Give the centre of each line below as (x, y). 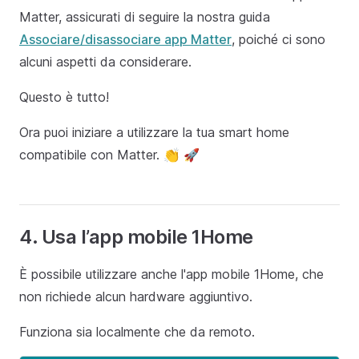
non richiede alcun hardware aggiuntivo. (136, 296)
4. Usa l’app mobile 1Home (136, 236)
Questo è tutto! (64, 97)
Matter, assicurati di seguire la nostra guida (145, 16)
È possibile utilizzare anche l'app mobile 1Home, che (171, 274)
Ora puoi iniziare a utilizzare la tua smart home (154, 132)
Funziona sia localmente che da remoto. (137, 331)
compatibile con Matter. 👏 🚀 (109, 154)
